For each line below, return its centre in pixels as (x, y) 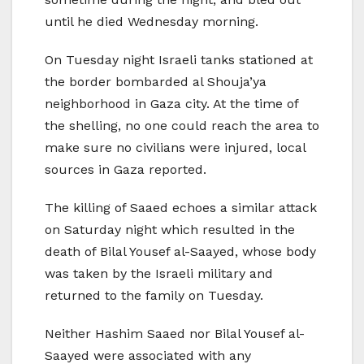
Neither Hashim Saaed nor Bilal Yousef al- (175, 334)
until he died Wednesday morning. (152, 22)
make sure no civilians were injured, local (175, 148)
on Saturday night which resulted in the (170, 230)
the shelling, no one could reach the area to (182, 126)
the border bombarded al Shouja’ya (156, 82)
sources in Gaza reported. (126, 170)
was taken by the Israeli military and (159, 274)
